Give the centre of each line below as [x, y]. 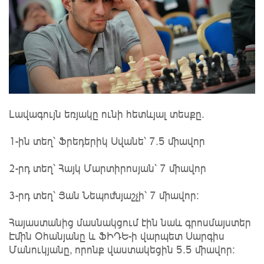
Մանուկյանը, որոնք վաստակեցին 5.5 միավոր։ [122, 249]
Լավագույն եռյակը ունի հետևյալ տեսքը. [107, 113]
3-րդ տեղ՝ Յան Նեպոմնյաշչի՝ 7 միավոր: [104, 195]
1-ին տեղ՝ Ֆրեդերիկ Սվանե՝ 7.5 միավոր [107, 141]
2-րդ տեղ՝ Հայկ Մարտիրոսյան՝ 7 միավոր [108, 168]
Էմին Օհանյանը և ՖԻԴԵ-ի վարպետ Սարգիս [117, 235]
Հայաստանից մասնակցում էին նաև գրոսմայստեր [130, 222]
